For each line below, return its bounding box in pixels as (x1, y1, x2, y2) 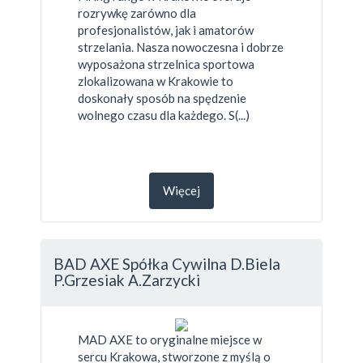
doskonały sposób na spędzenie (78, 90, 246, 105)
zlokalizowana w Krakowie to (78, 73, 233, 88)
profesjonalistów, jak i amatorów (78, 22, 254, 37)
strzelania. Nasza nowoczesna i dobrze (78, 39, 284, 54)
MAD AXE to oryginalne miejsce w (78, 331, 262, 347)
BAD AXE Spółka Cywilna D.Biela (53, 254, 280, 273)
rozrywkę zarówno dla (78, 5, 196, 20)
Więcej (163, 182, 200, 198)
